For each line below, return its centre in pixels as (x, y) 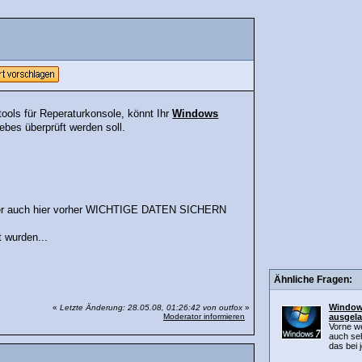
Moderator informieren (204, 317)
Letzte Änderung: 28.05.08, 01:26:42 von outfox (151, 308)
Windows (196, 114)
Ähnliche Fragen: (313, 280)
